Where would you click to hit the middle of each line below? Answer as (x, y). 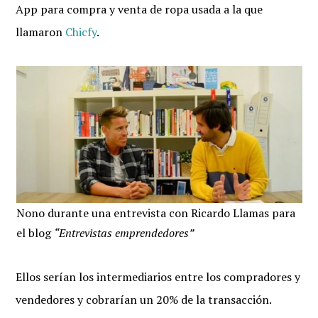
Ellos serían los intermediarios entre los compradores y (158, 277)
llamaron (41, 32)
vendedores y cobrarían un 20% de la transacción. (144, 300)
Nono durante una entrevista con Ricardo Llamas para (155, 213)
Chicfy (81, 32)
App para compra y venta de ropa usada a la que (139, 9)
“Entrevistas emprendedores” (124, 233)
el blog (35, 233)
